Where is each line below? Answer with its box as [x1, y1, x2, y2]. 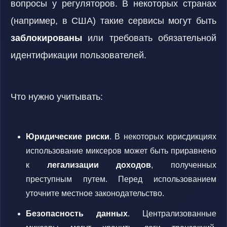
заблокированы [11, 33, 82, 43]
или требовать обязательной [82, 33, 216, 43]
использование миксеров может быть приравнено [26, 146, 216, 155]
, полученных [151, 161, 217, 169]
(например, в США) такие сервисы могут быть [11, 16, 216, 26]
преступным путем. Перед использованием [26, 175, 216, 183]
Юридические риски [26, 132, 109, 141]
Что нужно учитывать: [11, 92, 103, 102]
